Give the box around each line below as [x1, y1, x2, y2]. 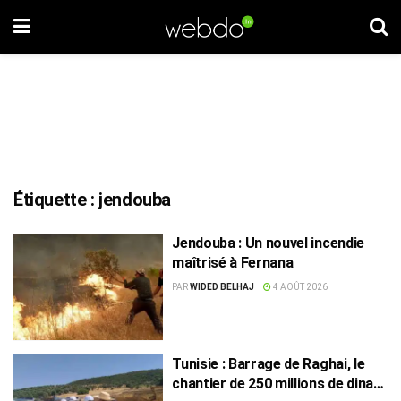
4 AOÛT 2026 [271, 282, 328, 292]
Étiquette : [13, 189, 99, 210]
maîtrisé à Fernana [172, 254, 294, 271]
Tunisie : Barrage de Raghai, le [172, 354, 365, 372]
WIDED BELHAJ [190, 282, 255, 292]
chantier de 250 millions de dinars [172, 374, 388, 392]
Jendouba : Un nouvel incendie [172, 235, 364, 252]
